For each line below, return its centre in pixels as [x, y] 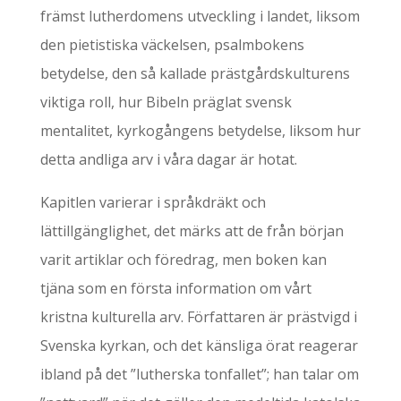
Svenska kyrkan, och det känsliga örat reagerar [199, 346]
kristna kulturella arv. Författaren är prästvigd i [198, 317]
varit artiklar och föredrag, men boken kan [183, 260]
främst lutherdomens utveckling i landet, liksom [200, 16]
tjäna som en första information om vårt [175, 288]
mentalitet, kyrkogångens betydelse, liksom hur [200, 131]
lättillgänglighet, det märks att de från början [192, 231]
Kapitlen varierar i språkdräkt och [153, 202]
